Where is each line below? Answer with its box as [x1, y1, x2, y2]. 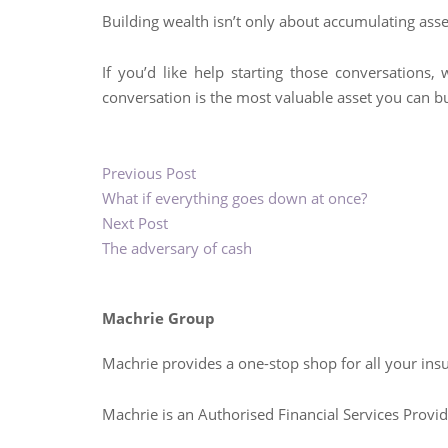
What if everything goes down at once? [102, 188, 367, 208]
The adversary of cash [102, 238, 252, 258]
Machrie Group [102, 307, 215, 328]
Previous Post [102, 163, 196, 183]
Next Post [102, 213, 168, 233]
